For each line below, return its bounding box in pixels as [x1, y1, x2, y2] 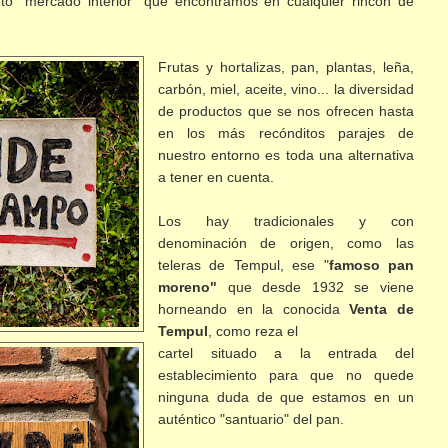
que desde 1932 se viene [227, 279, 415, 296]
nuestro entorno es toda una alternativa [157, 147, 414, 164]
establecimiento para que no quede [157, 367, 414, 384]
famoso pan [328, 257, 415, 274]
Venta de [349, 301, 415, 318]
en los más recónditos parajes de [157, 125, 414, 142]
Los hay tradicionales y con [157, 213, 414, 230]
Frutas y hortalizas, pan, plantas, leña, [157, 59, 414, 76]
